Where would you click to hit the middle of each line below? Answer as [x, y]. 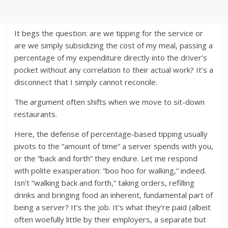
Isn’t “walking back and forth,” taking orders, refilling [105, 183]
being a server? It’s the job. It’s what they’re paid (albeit [113, 207]
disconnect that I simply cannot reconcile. [86, 82]
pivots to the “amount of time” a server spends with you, [114, 146]
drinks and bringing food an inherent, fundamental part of [114, 195]
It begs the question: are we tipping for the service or [109, 33]
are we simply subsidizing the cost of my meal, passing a [114, 46]
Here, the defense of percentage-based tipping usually [111, 134]
